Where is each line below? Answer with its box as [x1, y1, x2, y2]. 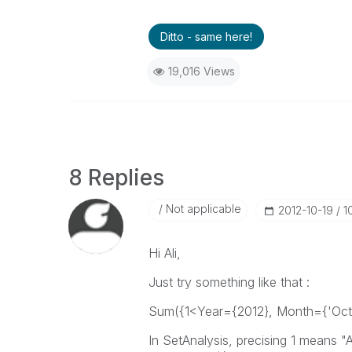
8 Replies [68, 164, 164, 191]
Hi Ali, [148, 245, 181, 261]
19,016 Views [167, 64, 235, 78]
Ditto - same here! [159, 30, 252, 43]
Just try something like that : [148, 274, 310, 290]
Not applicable [162, 202, 241, 215]
